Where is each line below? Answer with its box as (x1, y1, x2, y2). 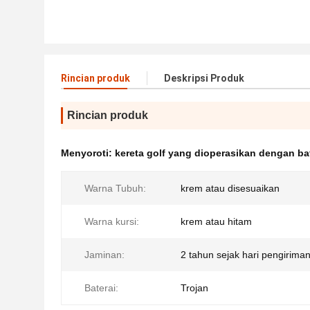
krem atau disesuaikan (181, 183, 280, 194)
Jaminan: (84, 249, 125, 260)
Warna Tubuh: (84, 183, 146, 194)
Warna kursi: (84, 216, 139, 227)
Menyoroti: (61, 147, 115, 158)
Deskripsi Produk (164, 73, 244, 84)
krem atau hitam (181, 216, 252, 227)
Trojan (181, 282, 208, 293)
